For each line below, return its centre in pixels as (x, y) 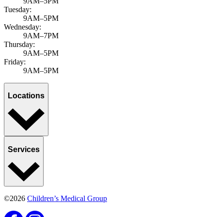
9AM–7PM (41, 35)
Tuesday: (18, 9)
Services (24, 150)
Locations (26, 96)
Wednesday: (23, 27)
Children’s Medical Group (67, 199)
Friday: (15, 62)
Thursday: (19, 44)
